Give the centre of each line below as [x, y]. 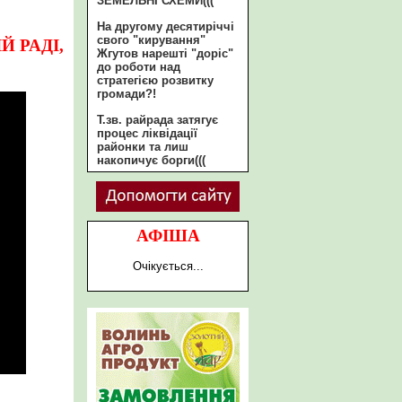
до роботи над [139, 67]
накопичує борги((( [151, 160]
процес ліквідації [147, 133]
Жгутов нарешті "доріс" [165, 53]
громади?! [127, 94]
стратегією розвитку [155, 80]
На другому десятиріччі [166, 26]
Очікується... [168, 266]
